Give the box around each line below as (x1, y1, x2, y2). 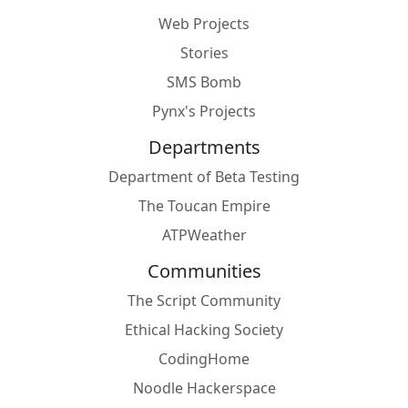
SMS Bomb (167, 72, 241, 93)
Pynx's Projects (152, 101, 256, 122)
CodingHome (158, 349, 250, 370)
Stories (179, 43, 229, 64)
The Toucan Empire (138, 196, 270, 217)
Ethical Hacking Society (125, 320, 283, 341)
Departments (148, 135, 260, 160)
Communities (147, 259, 261, 284)
